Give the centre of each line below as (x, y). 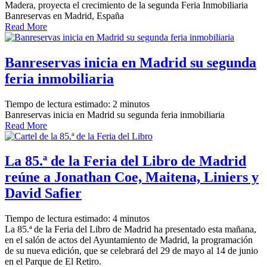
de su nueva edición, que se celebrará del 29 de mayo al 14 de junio (131, 251)
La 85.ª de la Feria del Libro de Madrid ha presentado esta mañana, (131, 229)
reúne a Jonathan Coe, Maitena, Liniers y (132, 177)
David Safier (43, 193)
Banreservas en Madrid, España (64, 15)
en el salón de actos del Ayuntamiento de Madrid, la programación (129, 240)
